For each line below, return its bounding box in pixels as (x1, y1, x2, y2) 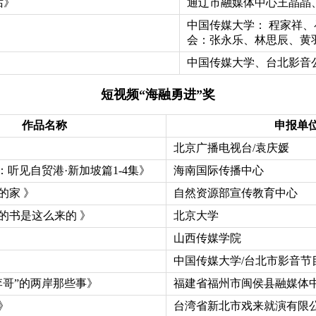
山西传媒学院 (173, 231, 241, 244)
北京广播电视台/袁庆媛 (173, 141, 289, 154)
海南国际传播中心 (173, 164, 264, 176)
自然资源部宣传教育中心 (173, 186, 298, 199)
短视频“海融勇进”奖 (101, 87, 215, 102)
